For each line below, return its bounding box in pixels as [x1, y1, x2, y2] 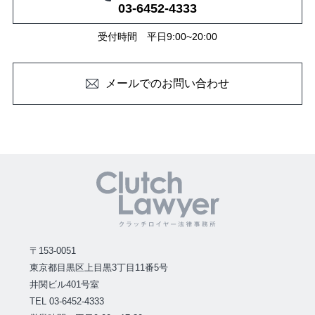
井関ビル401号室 [30, 280, 99, 290]
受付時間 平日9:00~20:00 [98, 30, 217, 42]
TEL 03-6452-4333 [30, 297, 104, 307]
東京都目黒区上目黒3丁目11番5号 [30, 263, 168, 274]
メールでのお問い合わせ [105, 77, 229, 89]
